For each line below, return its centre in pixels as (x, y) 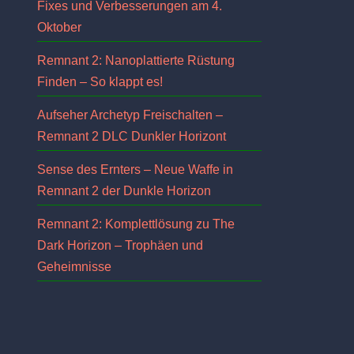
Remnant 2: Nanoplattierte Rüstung (136, 60)
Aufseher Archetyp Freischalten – (130, 115)
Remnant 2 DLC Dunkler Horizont (132, 136)
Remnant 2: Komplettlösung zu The (136, 224)
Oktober (59, 27)
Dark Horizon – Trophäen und (120, 245)
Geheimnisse (74, 267)
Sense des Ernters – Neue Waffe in (135, 169)
